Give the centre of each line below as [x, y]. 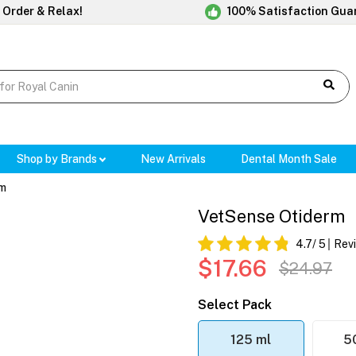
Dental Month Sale [289, 159]
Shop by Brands [58, 159]
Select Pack [235, 305]
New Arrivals [174, 159]
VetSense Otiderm [271, 217]
